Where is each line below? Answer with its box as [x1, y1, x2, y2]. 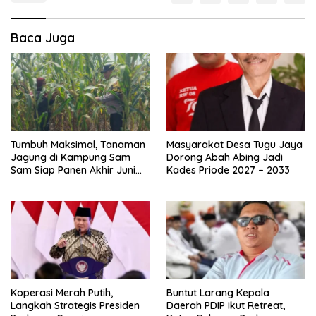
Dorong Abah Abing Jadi [166, 151, 283, 164]
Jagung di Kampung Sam [11, 151, 130, 164]
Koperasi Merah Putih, [11, 286, 113, 299]
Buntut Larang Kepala [166, 286, 269, 299]
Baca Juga [11, 30, 75, 47]
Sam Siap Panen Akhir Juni [11, 164, 135, 177]
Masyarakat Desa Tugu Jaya [166, 138, 303, 152]
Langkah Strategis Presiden [11, 299, 140, 312]
